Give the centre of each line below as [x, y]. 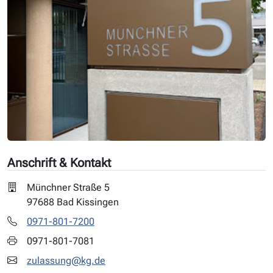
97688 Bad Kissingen [73, 202]
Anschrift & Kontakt [59, 163]
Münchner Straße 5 [68, 188]
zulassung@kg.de [66, 261]
